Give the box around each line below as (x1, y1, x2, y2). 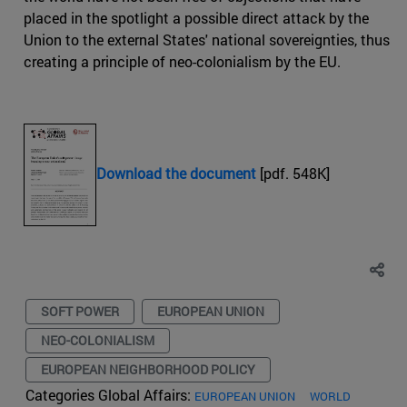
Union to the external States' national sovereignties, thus (24, 30, 390, 50)
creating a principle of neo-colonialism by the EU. (24, 52, 341, 72)
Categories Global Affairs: (25, 385, 194, 405)
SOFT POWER (41, 303, 119, 321)
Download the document (96, 164, 256, 184)
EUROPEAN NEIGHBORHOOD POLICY (41, 361, 255, 379)
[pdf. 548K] (256, 164, 330, 184)
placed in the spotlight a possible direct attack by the (24, 8, 369, 28)
